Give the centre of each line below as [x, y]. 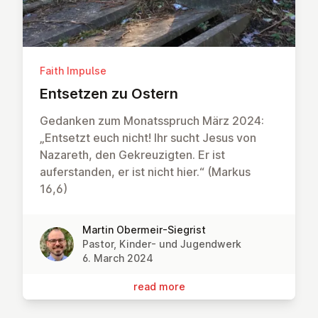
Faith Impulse [73, 71]
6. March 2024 [118, 258]
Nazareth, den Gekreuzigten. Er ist [132, 155]
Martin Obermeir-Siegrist [144, 230]
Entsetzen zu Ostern [109, 94]
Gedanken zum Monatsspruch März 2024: [152, 121]
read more [159, 287]
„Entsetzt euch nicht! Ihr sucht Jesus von [148, 138]
